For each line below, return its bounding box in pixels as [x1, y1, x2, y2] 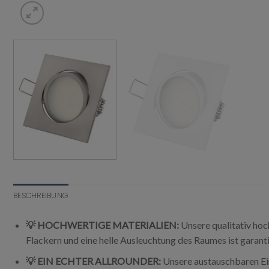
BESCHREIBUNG [13, 190, 69, 201]
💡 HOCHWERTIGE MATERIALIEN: [25, 219, 179, 231]
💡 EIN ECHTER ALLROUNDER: [25, 255, 161, 267]
